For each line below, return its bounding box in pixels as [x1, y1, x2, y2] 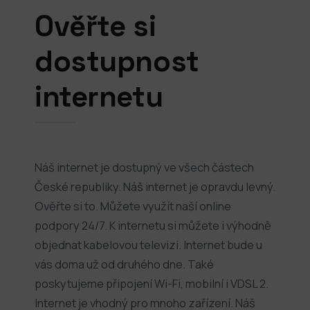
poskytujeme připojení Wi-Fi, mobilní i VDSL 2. [35, 275, 268, 291]
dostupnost [35, 42, 199, 80]
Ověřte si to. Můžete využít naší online [35, 197, 231, 214]
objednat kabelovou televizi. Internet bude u [35, 236, 262, 253]
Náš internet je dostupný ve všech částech [35, 158, 254, 175]
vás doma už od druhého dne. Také [35, 255, 214, 272]
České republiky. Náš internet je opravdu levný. [35, 178, 275, 194]
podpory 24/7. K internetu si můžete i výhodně [35, 217, 271, 233]
